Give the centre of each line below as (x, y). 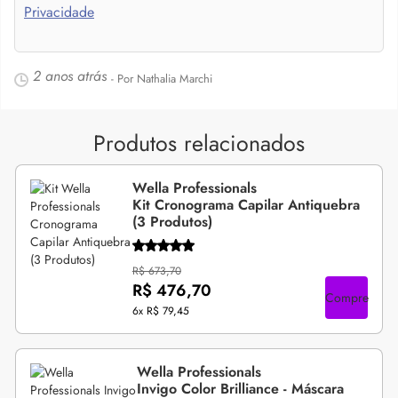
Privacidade (59, 12)
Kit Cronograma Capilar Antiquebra (246, 205)
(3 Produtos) (172, 222)
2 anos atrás (70, 76)
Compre (346, 297)
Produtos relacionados (199, 143)
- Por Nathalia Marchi (162, 79)
